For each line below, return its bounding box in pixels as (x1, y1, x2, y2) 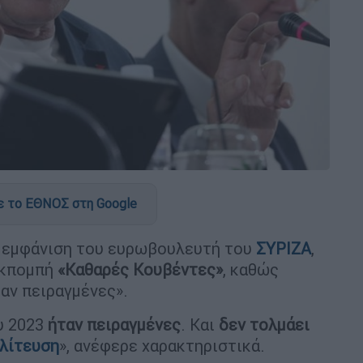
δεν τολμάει (219, 314, 310, 335)
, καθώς (223, 258, 279, 280)
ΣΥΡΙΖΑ (252, 237, 311, 258)
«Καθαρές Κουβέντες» (58, 258, 223, 280)
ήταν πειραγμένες (48, 314, 181, 335)
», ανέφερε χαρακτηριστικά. (59, 335, 265, 356)
